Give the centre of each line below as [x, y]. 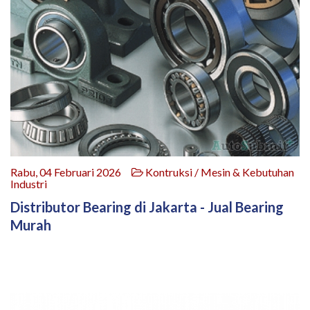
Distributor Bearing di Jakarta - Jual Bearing [147, 207]
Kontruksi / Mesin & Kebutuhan [219, 172]
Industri [29, 184]
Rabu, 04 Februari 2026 [71, 172]
